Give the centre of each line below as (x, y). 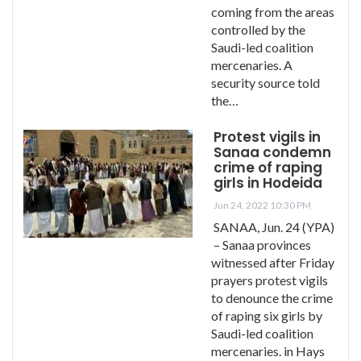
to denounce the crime (272, 297)
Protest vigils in (267, 137)
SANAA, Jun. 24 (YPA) (274, 226)
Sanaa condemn (272, 152)
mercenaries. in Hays (268, 351)
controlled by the (258, 29)
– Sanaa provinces (262, 244)
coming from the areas (273, 11)
